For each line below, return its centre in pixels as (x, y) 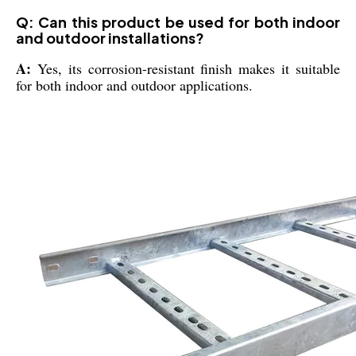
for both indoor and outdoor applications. (134, 85)
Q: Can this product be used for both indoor (178, 21)
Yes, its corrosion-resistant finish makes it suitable (189, 68)
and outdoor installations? (110, 37)
